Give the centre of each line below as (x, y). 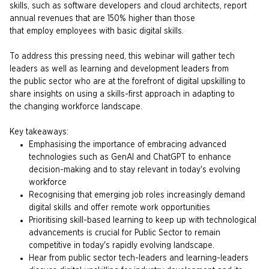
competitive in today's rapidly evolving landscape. (122, 246)
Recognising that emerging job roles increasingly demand (137, 195)
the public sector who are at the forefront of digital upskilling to (128, 82)
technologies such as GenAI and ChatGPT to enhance (130, 157)
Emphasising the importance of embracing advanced (128, 145)
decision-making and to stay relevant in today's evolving (134, 170)
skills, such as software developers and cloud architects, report (128, 6)
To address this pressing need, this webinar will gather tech (122, 56)
